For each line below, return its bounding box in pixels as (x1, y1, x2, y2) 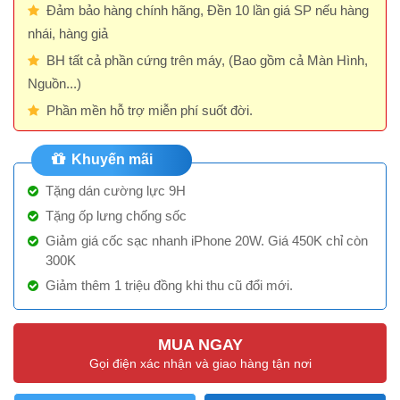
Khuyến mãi (68, 151, 153, 167)
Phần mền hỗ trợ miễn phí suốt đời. (46, 102, 253, 118)
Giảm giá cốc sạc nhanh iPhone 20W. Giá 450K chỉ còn (46, 232, 368, 248)
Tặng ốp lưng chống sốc (46, 207, 187, 223)
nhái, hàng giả (28, 25, 108, 41)
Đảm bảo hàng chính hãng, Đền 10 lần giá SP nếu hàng (46, 2, 369, 18)
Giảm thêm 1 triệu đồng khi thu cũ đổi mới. (46, 277, 293, 293)
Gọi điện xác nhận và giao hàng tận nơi (88, 355, 312, 371)
